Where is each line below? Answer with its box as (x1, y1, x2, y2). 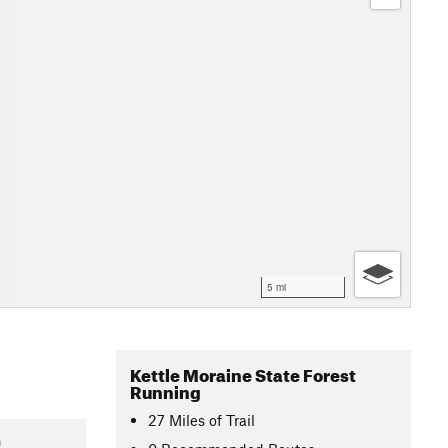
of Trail (209, 410, 256, 429)
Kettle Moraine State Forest (130, 359, 356, 386)
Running (130, 376, 201, 403)
